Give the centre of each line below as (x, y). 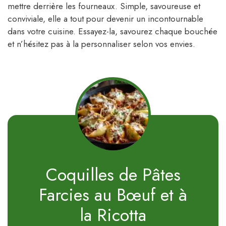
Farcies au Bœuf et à (113, 195)
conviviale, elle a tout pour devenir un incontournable (105, 19)
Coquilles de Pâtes (113, 175)
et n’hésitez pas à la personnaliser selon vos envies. (101, 44)
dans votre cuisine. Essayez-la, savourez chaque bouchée (112, 32)
